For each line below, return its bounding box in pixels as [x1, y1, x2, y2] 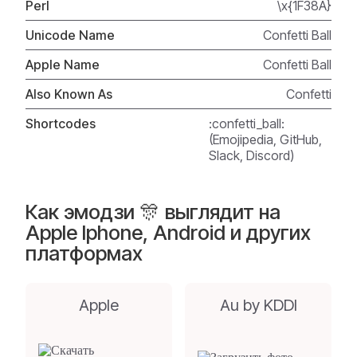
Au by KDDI [219, 296, 297, 315]
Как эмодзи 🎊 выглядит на [25, 199, 280, 224]
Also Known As [25, 86, 112, 102]
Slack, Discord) [209, 147, 295, 163]
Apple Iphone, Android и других [25, 220, 311, 245]
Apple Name [25, 57, 100, 73]
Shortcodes [25, 116, 96, 131]
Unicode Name [25, 27, 115, 43]
